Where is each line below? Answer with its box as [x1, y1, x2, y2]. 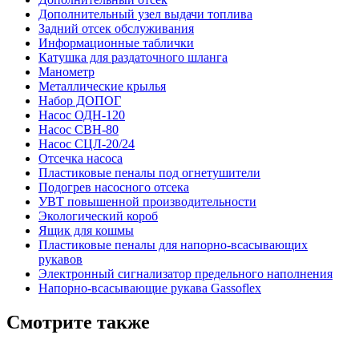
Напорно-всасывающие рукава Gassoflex [38, 280, 261, 295]
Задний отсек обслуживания [38, 21, 194, 35]
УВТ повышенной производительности [38, 194, 256, 208]
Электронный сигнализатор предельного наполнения [38, 266, 333, 280]
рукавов [38, 252, 83, 266]
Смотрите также [6, 311, 150, 333]
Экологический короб [38, 208, 158, 223]
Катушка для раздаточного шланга [38, 50, 228, 64]
